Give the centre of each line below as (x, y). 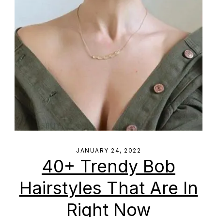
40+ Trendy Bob (108, 166)
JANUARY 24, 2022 (108, 150)
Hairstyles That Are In (108, 188)
